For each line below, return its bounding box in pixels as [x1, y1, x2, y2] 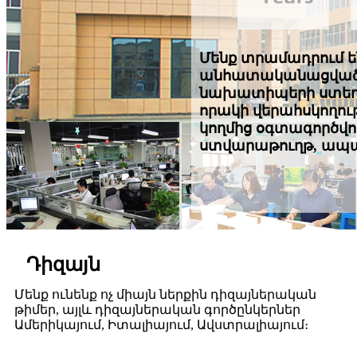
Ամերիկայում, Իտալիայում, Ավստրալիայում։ [14, 318, 308, 332]
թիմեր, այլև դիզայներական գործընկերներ [14, 303, 300, 317]
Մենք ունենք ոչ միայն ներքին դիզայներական [14, 288, 316, 302]
